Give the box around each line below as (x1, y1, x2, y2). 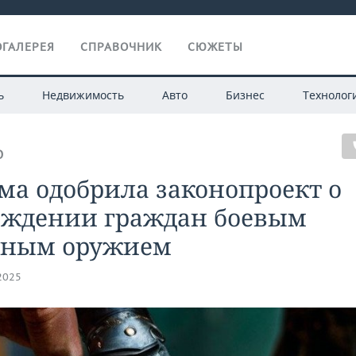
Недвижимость (41, 87, 124, 103)
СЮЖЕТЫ (188, 40, 243, 54)
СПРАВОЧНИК (80, 40, 162, 54)
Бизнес (225, 87, 265, 103)
